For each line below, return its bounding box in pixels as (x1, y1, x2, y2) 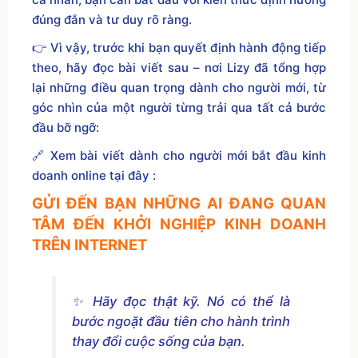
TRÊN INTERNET (32, 236, 147, 255)
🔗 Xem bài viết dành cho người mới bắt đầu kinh (32, 148, 326, 164)
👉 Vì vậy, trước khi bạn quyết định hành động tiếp (32, 40, 326, 56)
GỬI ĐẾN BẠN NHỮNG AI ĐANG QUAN (32, 194, 326, 213)
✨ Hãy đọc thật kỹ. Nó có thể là (71, 292, 291, 309)
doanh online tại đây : (32, 168, 156, 184)
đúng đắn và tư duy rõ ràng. (32, 12, 192, 28)
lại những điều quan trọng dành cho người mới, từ (32, 80, 326, 96)
